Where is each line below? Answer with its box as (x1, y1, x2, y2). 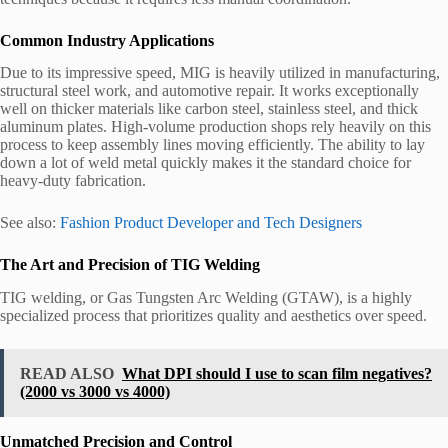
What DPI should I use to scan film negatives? (122, 365, 432, 383)
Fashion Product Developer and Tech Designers (60, 214, 362, 232)
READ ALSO (20, 365, 114, 383)
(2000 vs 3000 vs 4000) (20, 383, 170, 401)
